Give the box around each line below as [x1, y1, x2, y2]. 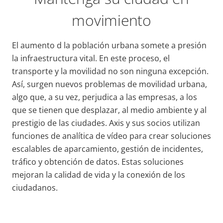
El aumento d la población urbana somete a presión [12, 40, 207, 51]
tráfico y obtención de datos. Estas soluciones [12, 156, 184, 167]
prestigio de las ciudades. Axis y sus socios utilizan [12, 117, 200, 128]
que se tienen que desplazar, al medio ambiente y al [12, 105, 207, 115]
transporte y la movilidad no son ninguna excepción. [12, 66, 209, 77]
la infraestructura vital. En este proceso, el [12, 53, 170, 64]
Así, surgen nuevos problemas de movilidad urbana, [12, 79, 207, 90]
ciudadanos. [12, 182, 60, 193]
